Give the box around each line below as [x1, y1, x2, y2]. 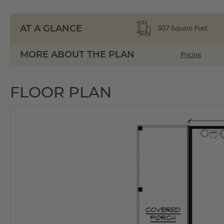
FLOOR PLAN [10, 83, 111, 102]
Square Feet [171, 24, 208, 32]
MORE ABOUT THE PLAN [20, 49, 134, 60]
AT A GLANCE [20, 22, 82, 34]
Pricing [180, 51, 201, 58]
